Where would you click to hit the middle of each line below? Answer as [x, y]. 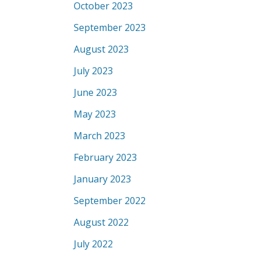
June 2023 [95, 92]
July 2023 [93, 71]
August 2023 [101, 49]
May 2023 [95, 114]
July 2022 [93, 244]
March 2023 [99, 136]
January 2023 [102, 179]
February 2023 [105, 157]
